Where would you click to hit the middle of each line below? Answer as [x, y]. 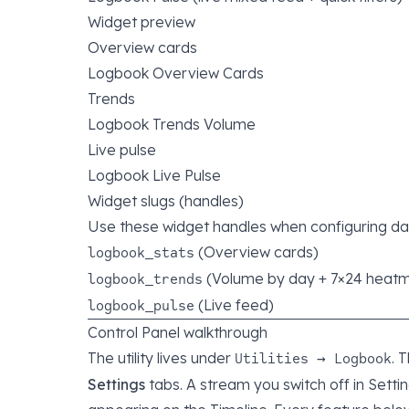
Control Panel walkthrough [178, 332]
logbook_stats [141, 252]
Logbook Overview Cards [176, 73]
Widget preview [142, 22]
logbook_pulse [141, 305]
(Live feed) [234, 305]
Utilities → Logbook [313, 358]
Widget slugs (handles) [166, 201]
